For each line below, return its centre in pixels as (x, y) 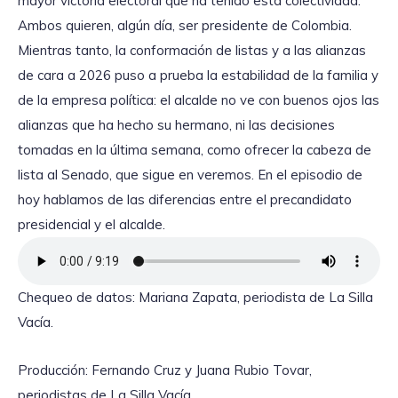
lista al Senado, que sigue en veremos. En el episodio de (190, 174)
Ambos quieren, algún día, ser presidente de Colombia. (185, 25)
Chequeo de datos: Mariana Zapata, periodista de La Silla (195, 297)
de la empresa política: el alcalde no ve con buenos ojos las (199, 99)
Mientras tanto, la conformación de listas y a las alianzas (192, 50)
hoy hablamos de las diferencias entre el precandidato (185, 199)
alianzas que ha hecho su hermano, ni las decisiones (176, 124)
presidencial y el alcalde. (92, 224)
